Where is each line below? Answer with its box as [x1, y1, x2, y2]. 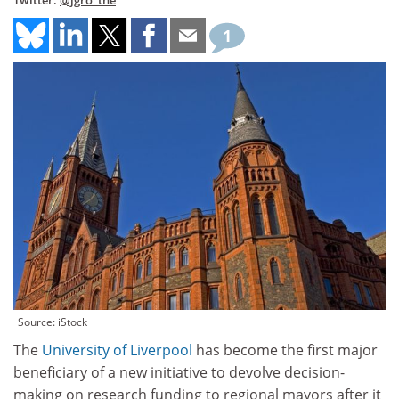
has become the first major [192, 340, 378, 361]
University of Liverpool [42, 340, 192, 361]
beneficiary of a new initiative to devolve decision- [13, 362, 345, 383]
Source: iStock [18, 314, 87, 330]
